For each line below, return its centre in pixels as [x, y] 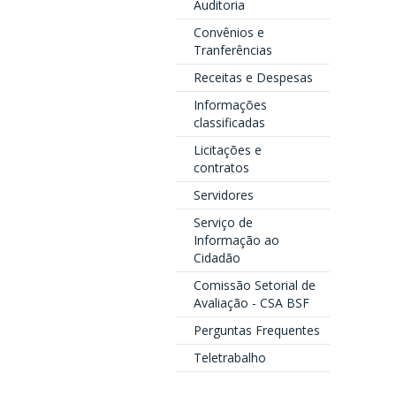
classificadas [229, 122]
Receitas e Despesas [253, 77]
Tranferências [232, 50]
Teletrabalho [229, 358]
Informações [230, 105]
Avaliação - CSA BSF [251, 303]
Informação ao [236, 240]
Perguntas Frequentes [256, 330]
